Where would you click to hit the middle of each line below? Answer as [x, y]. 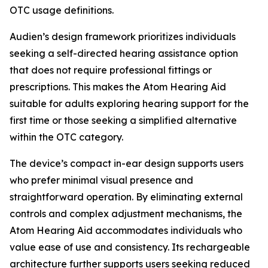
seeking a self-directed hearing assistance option [124, 53]
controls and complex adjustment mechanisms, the [126, 213]
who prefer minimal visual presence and [101, 180]
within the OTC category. [66, 137]
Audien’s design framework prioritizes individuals [123, 36]
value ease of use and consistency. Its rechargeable [130, 247]
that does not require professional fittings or [111, 70]
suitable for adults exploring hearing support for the [129, 103]
